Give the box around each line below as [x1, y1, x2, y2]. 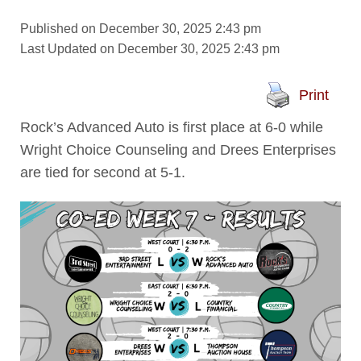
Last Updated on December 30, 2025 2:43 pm [19, 42, 280, 56]
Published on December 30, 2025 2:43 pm [19, 22, 261, 36]
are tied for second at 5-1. [19, 164, 185, 181]
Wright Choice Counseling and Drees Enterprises [19, 142, 336, 159]
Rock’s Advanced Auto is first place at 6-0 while [19, 119, 323, 136]
